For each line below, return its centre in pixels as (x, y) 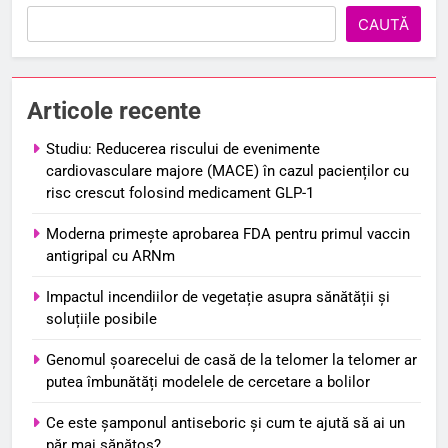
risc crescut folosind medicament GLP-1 (180, 192)
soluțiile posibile (101, 318)
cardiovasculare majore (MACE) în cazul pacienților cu (227, 170)
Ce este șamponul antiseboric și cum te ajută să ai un (225, 422)
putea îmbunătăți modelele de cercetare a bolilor (208, 381)
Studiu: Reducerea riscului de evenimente (183, 148)
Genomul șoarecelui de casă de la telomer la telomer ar (231, 359)
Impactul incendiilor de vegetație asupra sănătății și (218, 296)
